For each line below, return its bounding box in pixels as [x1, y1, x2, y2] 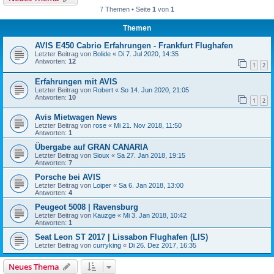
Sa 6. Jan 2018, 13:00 [119, 182, 183, 190]
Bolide [93, 50, 111, 57]
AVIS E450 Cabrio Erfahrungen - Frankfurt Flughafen [35, 41, 233, 50]
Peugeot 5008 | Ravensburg [35, 202, 138, 212]
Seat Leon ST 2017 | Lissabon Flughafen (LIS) [35, 232, 208, 242]
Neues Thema [9, 261, 59, 273]
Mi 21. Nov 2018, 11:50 [114, 122, 182, 130]
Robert [93, 86, 113, 94]
